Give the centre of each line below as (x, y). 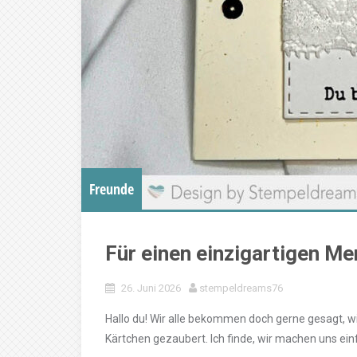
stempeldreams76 (241, 288)
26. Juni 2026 (151, 288)
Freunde (112, 189)
